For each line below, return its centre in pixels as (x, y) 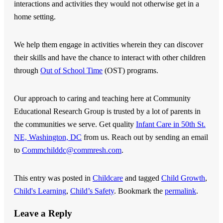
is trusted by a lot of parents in (153, 111)
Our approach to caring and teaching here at (84, 98)
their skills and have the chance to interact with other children (110, 57)
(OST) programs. (130, 70)
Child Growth (183, 178)
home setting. (35, 16)
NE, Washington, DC (48, 137)
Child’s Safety (92, 191)
